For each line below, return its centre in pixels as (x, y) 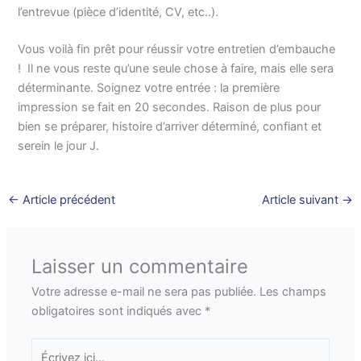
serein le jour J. (59, 145)
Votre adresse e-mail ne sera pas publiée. (144, 292)
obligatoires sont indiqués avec (118, 311)
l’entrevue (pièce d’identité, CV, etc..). (118, 12)
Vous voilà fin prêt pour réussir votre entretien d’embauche (177, 49)
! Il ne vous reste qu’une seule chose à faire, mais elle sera (176, 68)
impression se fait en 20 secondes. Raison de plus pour (170, 107)
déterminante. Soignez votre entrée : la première (149, 87)
